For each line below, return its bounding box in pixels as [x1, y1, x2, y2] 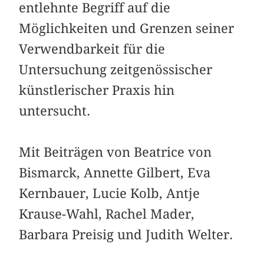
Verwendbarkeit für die [19, 41, 166, 57]
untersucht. [19, 103, 91, 118]
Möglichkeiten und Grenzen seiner [19, 20, 235, 36]
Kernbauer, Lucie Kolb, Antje [19, 185, 200, 201]
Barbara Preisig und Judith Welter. [19, 226, 233, 242]
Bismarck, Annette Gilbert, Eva [19, 164, 211, 180]
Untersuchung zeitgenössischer [19, 61, 213, 77]
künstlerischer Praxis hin [19, 82, 175, 98]
